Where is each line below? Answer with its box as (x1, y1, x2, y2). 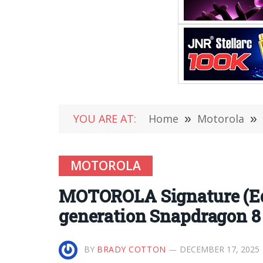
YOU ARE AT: (73, 112, 136, 126)
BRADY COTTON (97, 244, 166, 255)
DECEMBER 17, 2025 (179, 244, 259, 255)
